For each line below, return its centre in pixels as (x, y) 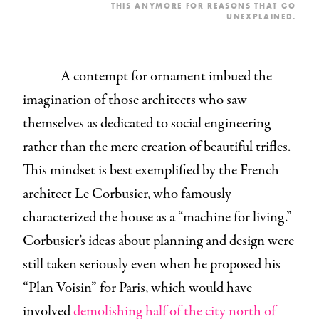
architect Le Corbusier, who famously (127, 194)
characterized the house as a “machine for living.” (157, 218)
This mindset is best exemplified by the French (151, 171)
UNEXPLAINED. (261, 17)
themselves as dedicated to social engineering (147, 124)
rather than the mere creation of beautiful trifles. (157, 147)
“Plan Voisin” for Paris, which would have (137, 288)
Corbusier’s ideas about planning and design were (158, 241)
